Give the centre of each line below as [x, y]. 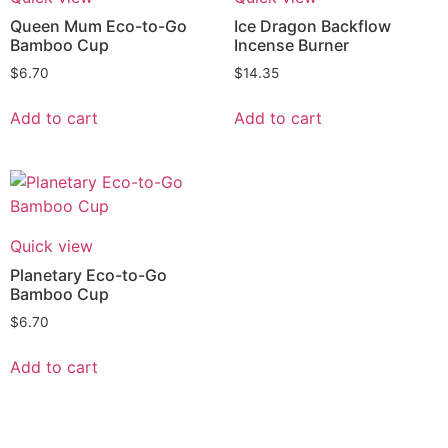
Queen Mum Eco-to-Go [98, 26]
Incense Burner [291, 45]
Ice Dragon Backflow [312, 26]
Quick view [51, 246]
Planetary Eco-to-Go [88, 275]
